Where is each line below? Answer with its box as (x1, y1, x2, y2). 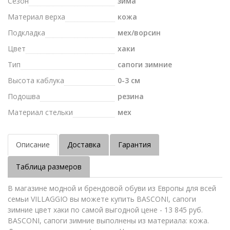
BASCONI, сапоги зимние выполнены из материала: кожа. (8, 216, 209, 225)
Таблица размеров (16, 162, 82, 171)
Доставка (67, 140, 101, 149)
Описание (16, 140, 50, 149)
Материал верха (8, 12, 65, 22)
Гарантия (118, 140, 151, 149)
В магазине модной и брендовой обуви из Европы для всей (8, 183, 216, 193)
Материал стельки (8, 107, 73, 117)
